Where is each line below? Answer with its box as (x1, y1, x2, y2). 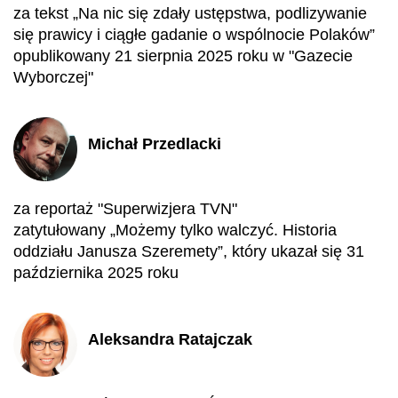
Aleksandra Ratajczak (88, 330, 252, 348)
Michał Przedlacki (88, 134, 221, 153)
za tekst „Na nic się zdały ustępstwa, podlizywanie (13, 4, 367, 22)
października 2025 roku (13, 264, 179, 282)
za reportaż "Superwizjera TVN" (13, 200, 237, 218)
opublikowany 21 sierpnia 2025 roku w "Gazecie (13, 47, 353, 65)
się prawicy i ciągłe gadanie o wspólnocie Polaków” (13, 26, 375, 44)
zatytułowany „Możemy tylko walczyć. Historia (13, 221, 337, 239)
